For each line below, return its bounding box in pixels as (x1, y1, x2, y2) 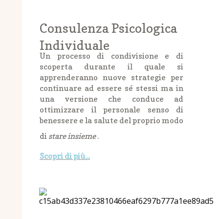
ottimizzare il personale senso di (40, 105, 183, 114)
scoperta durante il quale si (40, 62, 183, 71)
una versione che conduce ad (40, 94, 183, 104)
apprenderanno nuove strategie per (40, 72, 183, 82)
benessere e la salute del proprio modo (40, 115, 183, 125)
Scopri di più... (40, 151, 90, 161)
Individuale (40, 38, 109, 53)
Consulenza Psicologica (40, 21, 177, 36)
